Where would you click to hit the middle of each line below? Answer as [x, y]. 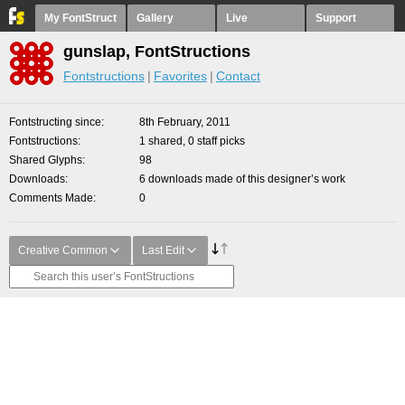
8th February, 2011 [185, 122]
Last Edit [163, 250]
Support [336, 18]
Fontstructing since [55, 122]
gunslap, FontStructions [157, 52]
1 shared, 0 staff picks [192, 141]
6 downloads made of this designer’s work [242, 179]
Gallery [155, 18]
